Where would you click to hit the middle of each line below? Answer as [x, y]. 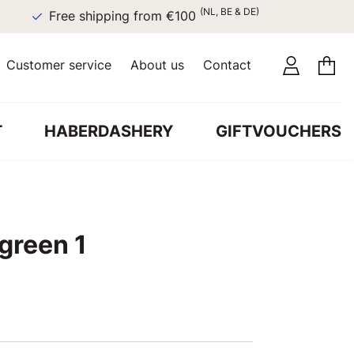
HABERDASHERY [109, 131]
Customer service [59, 65]
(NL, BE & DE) [206, 11]
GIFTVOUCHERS [278, 131]
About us [157, 65]
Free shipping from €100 [101, 16]
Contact [227, 65]
